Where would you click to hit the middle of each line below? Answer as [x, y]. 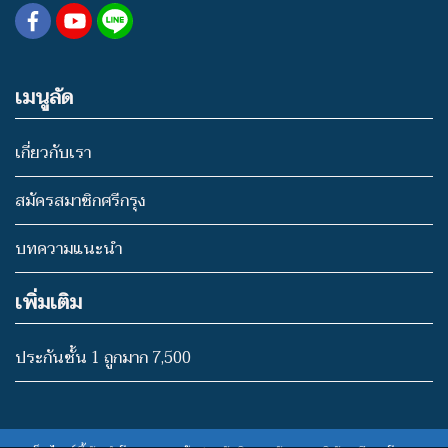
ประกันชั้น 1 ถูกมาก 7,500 [103, 357]
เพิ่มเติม [48, 302]
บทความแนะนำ [68, 248]
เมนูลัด [44, 97]
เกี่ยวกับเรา [53, 152]
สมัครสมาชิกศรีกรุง [80, 200]
